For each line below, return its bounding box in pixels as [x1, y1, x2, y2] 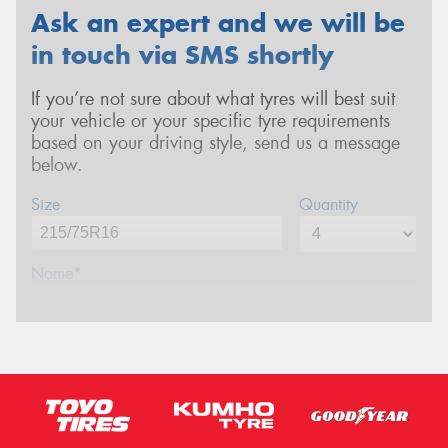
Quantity [298, 193, 358, 215]
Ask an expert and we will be [31, 6, 405, 39]
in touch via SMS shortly [31, 38, 334, 71]
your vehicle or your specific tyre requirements [31, 109, 390, 134]
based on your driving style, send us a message [31, 131, 400, 156]
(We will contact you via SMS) [86, 332, 256, 350]
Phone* [31, 329, 86, 351]
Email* [31, 396, 78, 418]
